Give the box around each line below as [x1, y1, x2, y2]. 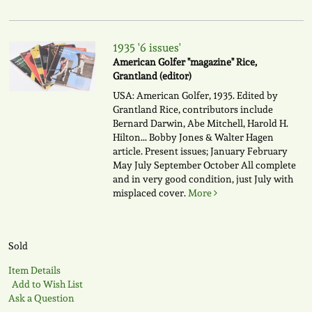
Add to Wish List [11, 279, 83, 290]
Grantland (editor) [112, 70, 192, 82]
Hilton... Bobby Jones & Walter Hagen [112, 132, 274, 143]
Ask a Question [8, 292, 75, 304]
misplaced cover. [112, 187, 188, 199]
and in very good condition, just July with [112, 173, 293, 185]
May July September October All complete [112, 159, 296, 171]
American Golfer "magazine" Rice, [112, 56, 257, 68]
